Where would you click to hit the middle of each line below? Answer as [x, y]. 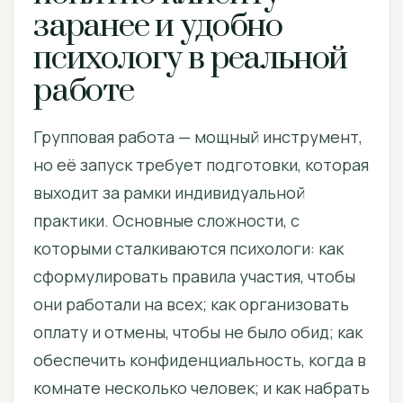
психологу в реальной [191, 58]
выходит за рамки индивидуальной [169, 193]
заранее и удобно [158, 26]
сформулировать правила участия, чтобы [194, 276]
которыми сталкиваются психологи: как [188, 248]
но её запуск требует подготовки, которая [201, 165]
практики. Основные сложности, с [166, 220]
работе [84, 91]
